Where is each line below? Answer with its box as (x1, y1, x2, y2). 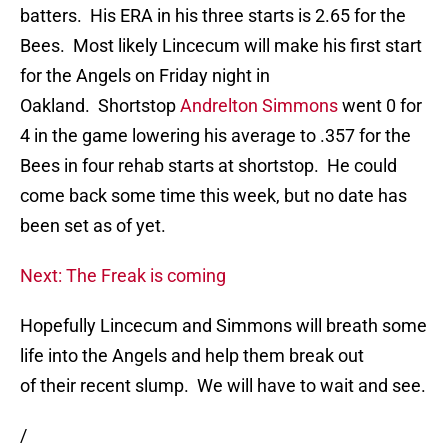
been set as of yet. (20, 215, 166, 237)
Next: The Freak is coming (20, 265, 226, 287)
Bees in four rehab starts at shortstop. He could (20, 155, 397, 177)
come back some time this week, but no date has (20, 185, 407, 207)
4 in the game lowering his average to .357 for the (20, 125, 411, 147)
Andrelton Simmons (180, 95, 338, 117)
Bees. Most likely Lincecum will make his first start (20, 35, 422, 57)
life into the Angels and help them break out (20, 345, 364, 367)
